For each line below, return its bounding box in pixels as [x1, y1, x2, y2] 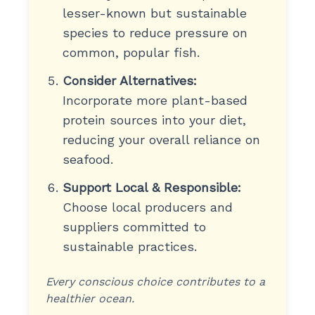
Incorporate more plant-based [62, 93, 247, 108]
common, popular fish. [62, 45, 200, 60]
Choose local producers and [62, 200, 233, 214]
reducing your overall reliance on [62, 132, 260, 147]
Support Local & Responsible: [62, 180, 241, 195]
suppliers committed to [62, 219, 206, 234]
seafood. [62, 152, 113, 167]
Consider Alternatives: [62, 73, 197, 88]
